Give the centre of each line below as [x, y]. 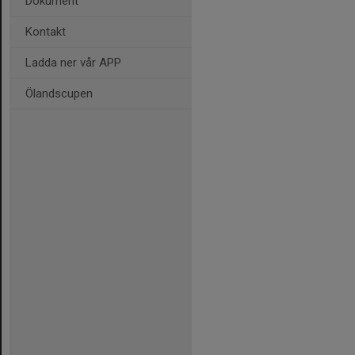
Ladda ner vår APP [73, 63]
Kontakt [46, 32]
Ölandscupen [59, 94]
